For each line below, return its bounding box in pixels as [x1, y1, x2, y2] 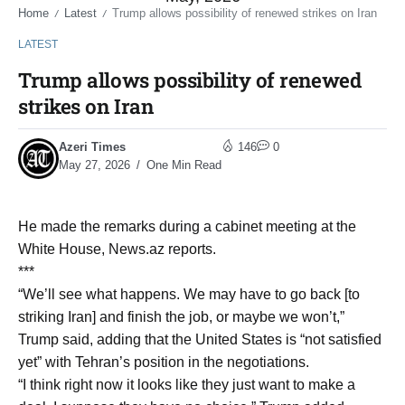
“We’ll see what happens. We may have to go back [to [18, 287, 360, 303]
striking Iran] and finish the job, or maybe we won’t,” [18, 309, 344, 325]
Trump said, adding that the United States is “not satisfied [18, 332, 381, 348]
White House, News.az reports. [18, 241, 216, 258]
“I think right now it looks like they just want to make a [18, 377, 355, 393]
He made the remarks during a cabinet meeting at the [18, 219, 356, 235]
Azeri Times [59, 140, 126, 155]
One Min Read [143, 158, 221, 173]
